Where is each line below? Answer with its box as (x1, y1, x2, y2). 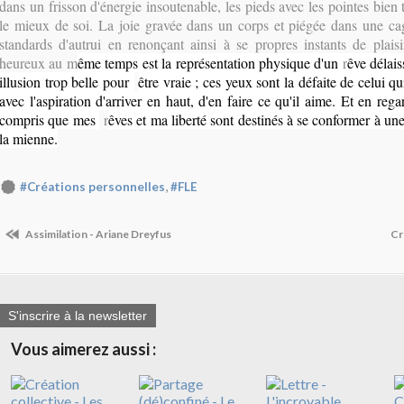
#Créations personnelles (20, 179, 165, 195)
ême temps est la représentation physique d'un (77, 53, 343, 73)
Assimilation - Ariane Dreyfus (23, 226, 171, 241)
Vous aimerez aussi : (11, 339, 156, 360)
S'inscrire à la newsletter (8, 308, 147, 324)
